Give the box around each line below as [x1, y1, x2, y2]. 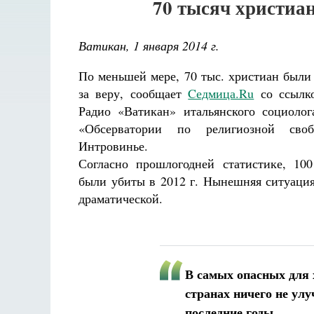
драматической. [78, 190, 163, 207]
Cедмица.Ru [188, 85, 254, 102]
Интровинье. [78, 137, 148, 154]
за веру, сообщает [78, 85, 182, 102]
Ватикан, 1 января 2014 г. [78, 37, 219, 54]
